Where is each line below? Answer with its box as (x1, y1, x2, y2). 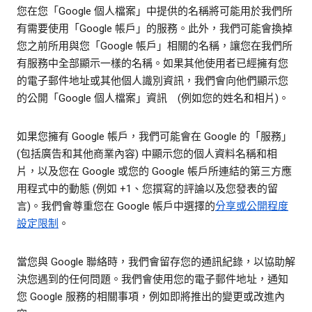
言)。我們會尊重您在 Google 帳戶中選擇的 (17, 200, 215, 213)
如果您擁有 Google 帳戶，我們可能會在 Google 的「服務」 (17, 130, 292, 143)
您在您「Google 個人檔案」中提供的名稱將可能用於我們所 (17, 5, 292, 18)
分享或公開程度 (215, 200, 288, 213)
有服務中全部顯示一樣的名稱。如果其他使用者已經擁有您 (17, 57, 288, 70)
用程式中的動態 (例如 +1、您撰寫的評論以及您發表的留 (17, 182, 278, 196)
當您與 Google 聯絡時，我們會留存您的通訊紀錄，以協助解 (17, 256, 295, 269)
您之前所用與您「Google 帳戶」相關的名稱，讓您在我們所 (17, 40, 292, 53)
